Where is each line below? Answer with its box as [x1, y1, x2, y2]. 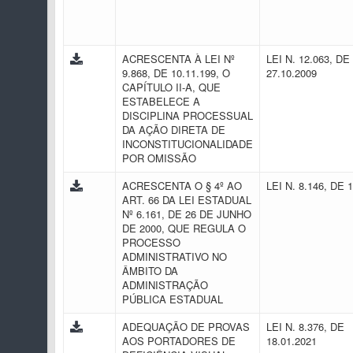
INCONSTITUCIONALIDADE [122, 136, 253, 151]
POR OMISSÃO [122, 150, 199, 165]
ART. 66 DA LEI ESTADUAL [122, 192, 251, 207]
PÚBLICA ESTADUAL [122, 292, 226, 307]
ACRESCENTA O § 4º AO [122, 178, 242, 193]
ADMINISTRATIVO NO [122, 249, 227, 264]
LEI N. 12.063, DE [266, 51, 350, 66]
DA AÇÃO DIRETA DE [122, 122, 225, 137]
